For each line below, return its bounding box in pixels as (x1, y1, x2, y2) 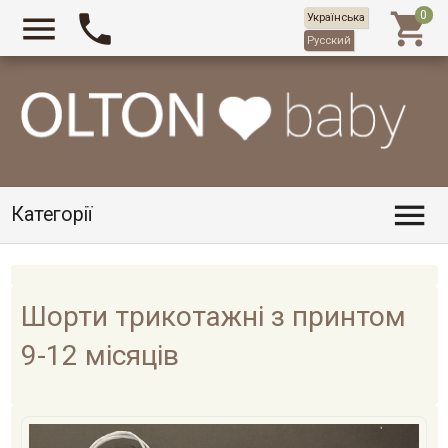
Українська (307, 11, 365, 24)
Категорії (10, 203, 92, 226)
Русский (307, 34, 351, 47)
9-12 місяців (21, 338, 179, 372)
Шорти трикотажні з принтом (21, 299, 406, 333)
